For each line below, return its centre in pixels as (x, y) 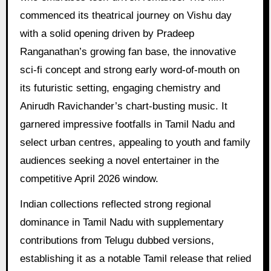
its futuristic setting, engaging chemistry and (120, 88)
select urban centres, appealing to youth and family (135, 142)
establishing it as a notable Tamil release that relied (135, 259)
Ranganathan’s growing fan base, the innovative (128, 51)
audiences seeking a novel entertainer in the (119, 160)
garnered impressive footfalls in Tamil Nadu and (127, 124)
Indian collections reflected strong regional (115, 204)
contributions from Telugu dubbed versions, (117, 241)
